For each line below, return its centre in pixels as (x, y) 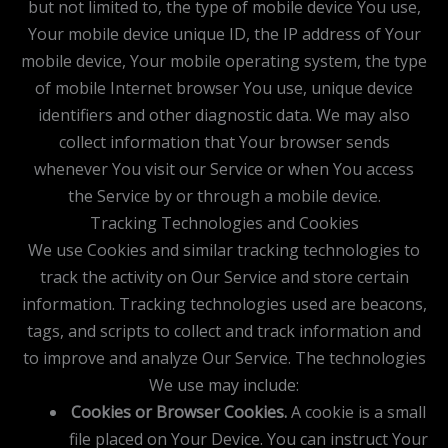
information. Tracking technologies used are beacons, (224, 303)
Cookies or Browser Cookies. (178, 411)
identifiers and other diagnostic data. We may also (224, 114)
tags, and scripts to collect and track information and (224, 330)
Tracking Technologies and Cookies (224, 222)
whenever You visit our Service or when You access (224, 168)
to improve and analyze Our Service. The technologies (224, 357)
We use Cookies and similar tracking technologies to (224, 249)
